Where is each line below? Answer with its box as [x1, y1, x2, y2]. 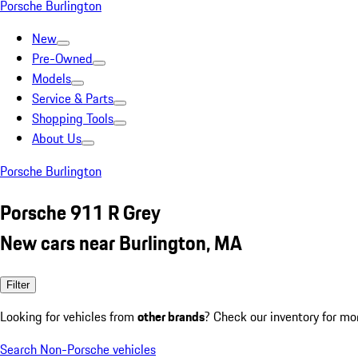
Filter [6, 278, 30, 291]
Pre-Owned [32, 49, 93, 68]
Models [32, 69, 71, 88]
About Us [32, 129, 82, 148]
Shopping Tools [32, 109, 113, 128]
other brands [137, 306, 205, 326]
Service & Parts [32, 89, 113, 108]
